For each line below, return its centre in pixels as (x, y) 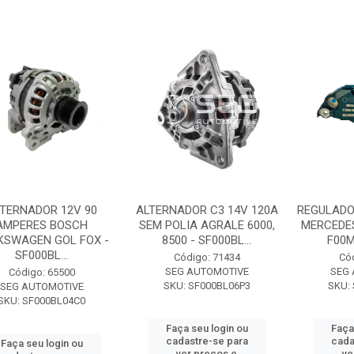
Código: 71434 (207, 257)
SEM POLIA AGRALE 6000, (207, 225)
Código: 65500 (41, 272)
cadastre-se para (207, 341)
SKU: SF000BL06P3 (207, 286)
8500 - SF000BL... (207, 240)
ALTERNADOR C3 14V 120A (207, 210)
